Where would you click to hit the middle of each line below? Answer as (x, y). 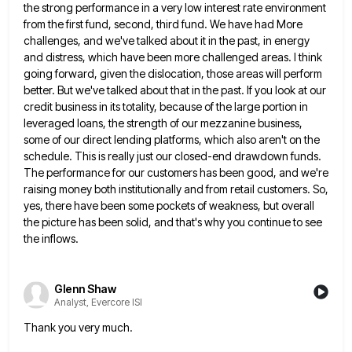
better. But (48, 90)
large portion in (271, 107)
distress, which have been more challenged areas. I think (184, 57)
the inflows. (51, 239)
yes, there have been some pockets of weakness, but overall (169, 206)
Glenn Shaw (85, 288)
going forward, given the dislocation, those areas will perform (173, 74)
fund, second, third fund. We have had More (194, 24)
